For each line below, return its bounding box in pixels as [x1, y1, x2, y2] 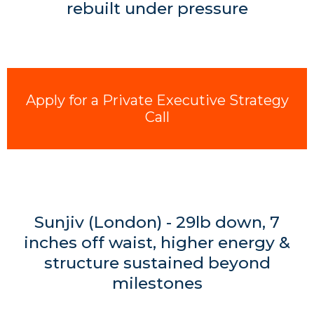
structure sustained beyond [43, 253, 271, 273]
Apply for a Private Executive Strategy [25, 92, 289, 109]
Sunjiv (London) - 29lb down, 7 [34, 212, 280, 232]
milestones [111, 273, 203, 293]
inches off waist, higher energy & [24, 233, 290, 252]
